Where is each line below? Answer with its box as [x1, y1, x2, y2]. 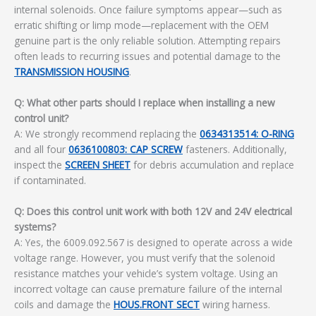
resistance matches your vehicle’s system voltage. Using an [14, 266, 278, 280]
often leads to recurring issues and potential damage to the [14, 49, 281, 63]
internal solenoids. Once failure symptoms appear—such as [14, 3, 282, 17]
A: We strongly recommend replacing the [14, 126, 200, 140]
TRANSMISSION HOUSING [14, 65, 129, 79]
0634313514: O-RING [200, 126, 294, 140]
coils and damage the [14, 297, 114, 311]
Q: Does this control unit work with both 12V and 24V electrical [14, 204, 292, 218]
